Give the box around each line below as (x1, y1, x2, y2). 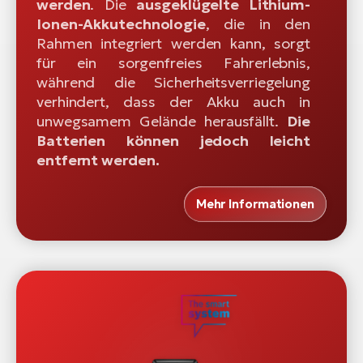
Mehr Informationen (195, 196, 314, 212)
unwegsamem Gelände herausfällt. (36, 112, 288, 131)
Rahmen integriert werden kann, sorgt (36, 34, 310, 53)
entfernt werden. (36, 151, 160, 170)
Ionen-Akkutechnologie (36, 15, 206, 34)
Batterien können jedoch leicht (36, 131, 310, 151)
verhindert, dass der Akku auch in (36, 92, 310, 112)
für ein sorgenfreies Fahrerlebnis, (36, 53, 310, 73)
